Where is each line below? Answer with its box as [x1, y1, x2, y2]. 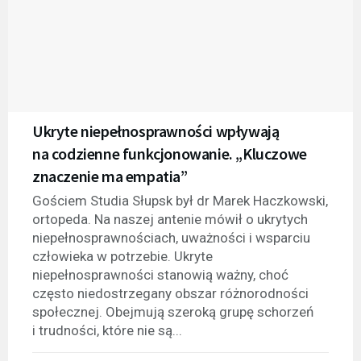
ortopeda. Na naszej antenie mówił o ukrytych [32, 211, 308, 228]
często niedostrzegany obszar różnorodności [32, 285, 309, 302]
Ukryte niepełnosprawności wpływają [32, 121, 280, 142]
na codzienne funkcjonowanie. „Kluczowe [32, 143, 307, 164]
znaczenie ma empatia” [32, 166, 188, 187]
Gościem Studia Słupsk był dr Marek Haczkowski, [32, 193, 328, 210]
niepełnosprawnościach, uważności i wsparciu [32, 230, 310, 247]
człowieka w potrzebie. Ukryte [32, 248, 213, 265]
